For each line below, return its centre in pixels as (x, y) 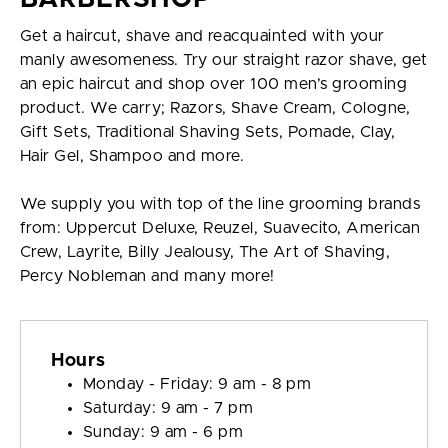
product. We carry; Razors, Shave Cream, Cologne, (215, 107)
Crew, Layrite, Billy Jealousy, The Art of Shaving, (205, 251)
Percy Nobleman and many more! (147, 275)
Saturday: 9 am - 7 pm (170, 407)
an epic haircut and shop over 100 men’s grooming (214, 83)
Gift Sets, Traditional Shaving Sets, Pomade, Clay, (208, 131)
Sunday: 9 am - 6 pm (165, 431)
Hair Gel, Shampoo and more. (132, 155)
